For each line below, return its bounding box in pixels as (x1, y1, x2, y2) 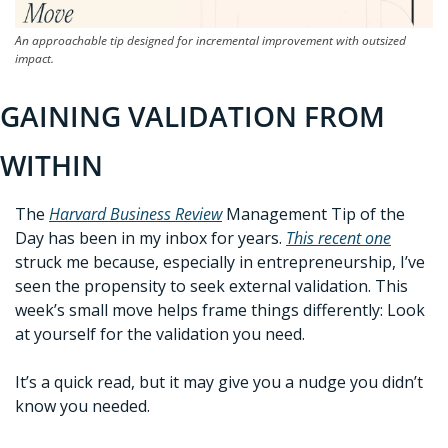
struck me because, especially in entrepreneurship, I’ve (15, 251, 425, 274)
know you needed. (15, 395, 154, 418)
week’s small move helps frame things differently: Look (15, 299, 425, 322)
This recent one (286, 227, 391, 250)
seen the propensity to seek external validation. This (15, 275, 408, 298)
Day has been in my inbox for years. (15, 227, 286, 250)
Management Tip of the (226, 203, 405, 226)
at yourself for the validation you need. (15, 323, 309, 346)
